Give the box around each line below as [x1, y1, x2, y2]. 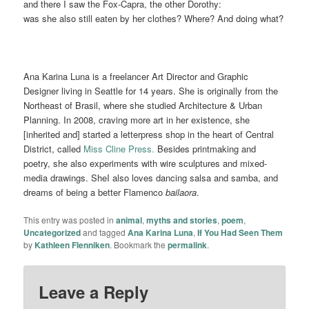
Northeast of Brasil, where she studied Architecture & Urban [23, 99, 263, 112]
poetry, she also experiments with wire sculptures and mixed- [23, 157, 268, 170]
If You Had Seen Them [197, 226, 283, 239]
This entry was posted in [23, 214, 117, 226]
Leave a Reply [39, 279, 149, 303]
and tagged [81, 226, 128, 239]
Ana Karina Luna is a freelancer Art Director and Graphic [23, 70, 249, 83]
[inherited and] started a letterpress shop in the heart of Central [23, 128, 275, 141]
